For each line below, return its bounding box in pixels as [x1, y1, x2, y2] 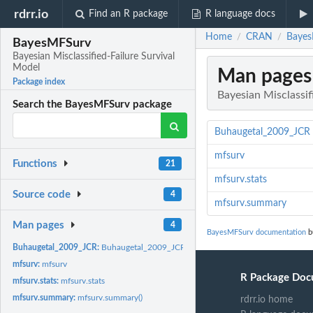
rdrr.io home [240, 294, 293, 305]
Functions [13, 159, 58, 170]
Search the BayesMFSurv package [13, 99, 173, 110]
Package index [13, 78, 66, 87]
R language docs [205, 9, 275, 19]
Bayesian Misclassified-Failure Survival [13, 52, 175, 62]
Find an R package [89, 9, 168, 19]
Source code [13, 189, 71, 201]
